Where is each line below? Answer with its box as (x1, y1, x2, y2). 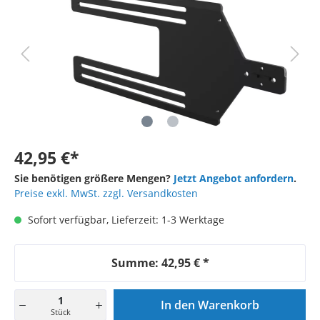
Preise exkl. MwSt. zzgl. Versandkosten (14, 186, 198, 200)
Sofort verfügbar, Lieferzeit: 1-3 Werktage (25, 213, 224, 226)
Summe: (111, 255, 161, 271)
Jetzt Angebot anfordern (174, 171, 294, 185)
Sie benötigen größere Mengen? (14, 171, 174, 185)
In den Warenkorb (160, 297, 259, 313)
